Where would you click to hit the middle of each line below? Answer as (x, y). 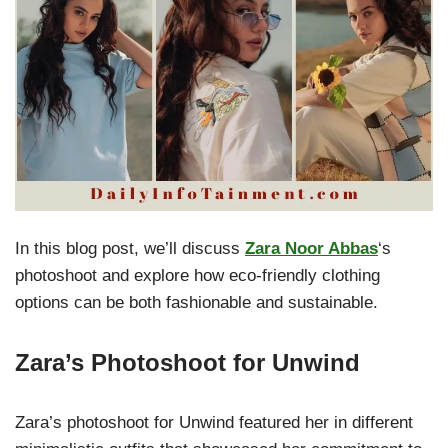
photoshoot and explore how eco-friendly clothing (197, 276)
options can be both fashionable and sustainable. (196, 303)
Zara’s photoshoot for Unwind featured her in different (214, 423)
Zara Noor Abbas (311, 249)
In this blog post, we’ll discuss (130, 249)
